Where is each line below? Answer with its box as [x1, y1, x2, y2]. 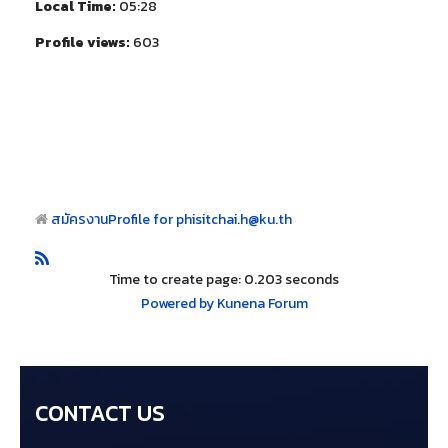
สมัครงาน [51, 209, 108, 230]
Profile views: [35, 32, 130, 53]
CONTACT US [35, 397, 165, 430]
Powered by [140, 293, 214, 314]
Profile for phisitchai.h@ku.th [108, 209, 292, 230]
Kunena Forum [216, 293, 308, 314]
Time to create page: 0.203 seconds [109, 269, 339, 290]
